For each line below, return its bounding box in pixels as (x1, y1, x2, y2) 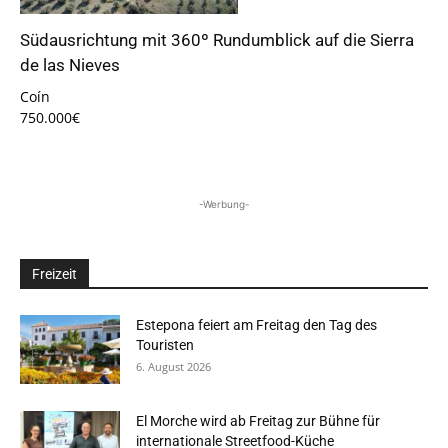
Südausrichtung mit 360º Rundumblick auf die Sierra (20, 29, 414, 50)
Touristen (136, 337, 194, 354)
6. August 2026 (136, 359, 211, 375)
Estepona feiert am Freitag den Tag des (136, 317, 377, 334)
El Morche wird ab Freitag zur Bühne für (136, 413, 380, 430)
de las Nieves (20, 54, 120, 75)
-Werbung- (198, 198, 250, 211)
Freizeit (32, 266, 77, 283)
